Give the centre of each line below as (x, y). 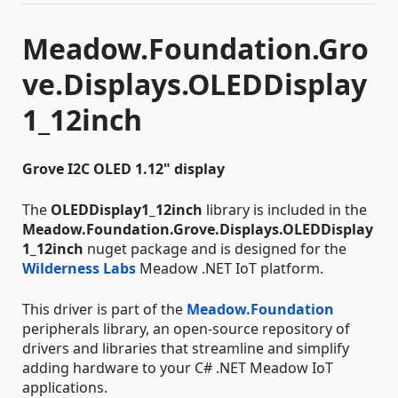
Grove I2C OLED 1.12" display (123, 169)
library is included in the (285, 210)
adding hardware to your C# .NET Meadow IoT (178, 368)
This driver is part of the (104, 309)
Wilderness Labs (79, 268)
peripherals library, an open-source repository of (186, 329)
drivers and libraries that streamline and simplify (186, 348)
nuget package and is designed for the (215, 249)
